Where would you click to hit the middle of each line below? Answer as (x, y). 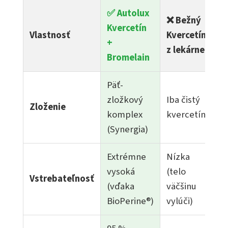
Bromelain (128, 57)
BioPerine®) (130, 201)
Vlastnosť (50, 35)
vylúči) (180, 201)
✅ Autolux (128, 13)
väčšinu (181, 186)
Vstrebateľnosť (62, 178)
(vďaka (121, 186)
